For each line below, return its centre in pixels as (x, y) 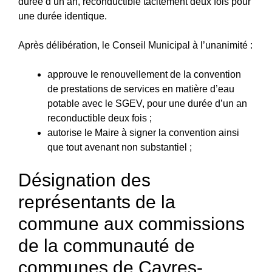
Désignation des (84, 180)
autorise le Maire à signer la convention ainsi (143, 132)
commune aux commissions (131, 223)
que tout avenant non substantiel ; (120, 147)
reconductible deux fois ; (100, 118)
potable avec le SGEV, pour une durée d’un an (147, 103)
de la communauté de (107, 245)
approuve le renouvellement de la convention (144, 74)
